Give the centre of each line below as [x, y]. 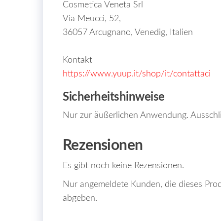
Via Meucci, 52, [92, 19]
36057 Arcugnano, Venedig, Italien [128, 33]
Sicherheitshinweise [114, 97]
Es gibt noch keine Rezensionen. [123, 166]
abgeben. [80, 199]
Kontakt [77, 60]
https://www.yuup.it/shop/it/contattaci [137, 74]
